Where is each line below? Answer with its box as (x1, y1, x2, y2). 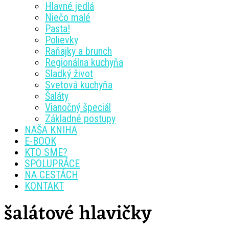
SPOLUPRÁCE (25, 157, 80, 170)
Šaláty (45, 90, 68, 102)
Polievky (45, 34, 78, 46)
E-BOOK (25, 135, 56, 147)
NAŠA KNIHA (25, 124, 77, 136)
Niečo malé (45, 11, 90, 24)
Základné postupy (45, 112, 116, 125)
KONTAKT (25, 180, 64, 192)
